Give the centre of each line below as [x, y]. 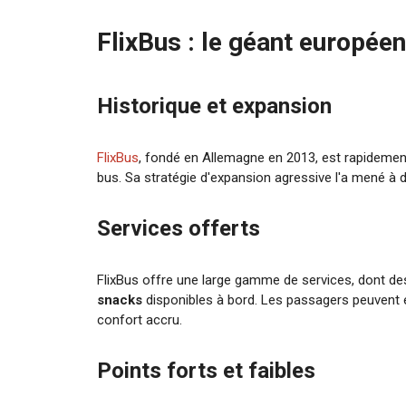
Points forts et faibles [207, 371]
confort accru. [140, 320]
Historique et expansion [215, 106]
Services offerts [179, 229]
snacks [120, 300]
